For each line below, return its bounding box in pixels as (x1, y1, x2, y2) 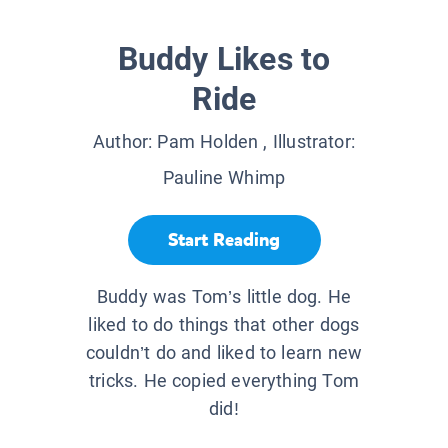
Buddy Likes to (117, 40, 331, 79)
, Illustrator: (258, 131, 355, 153)
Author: (93, 131, 158, 153)
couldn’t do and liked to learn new (85, 342, 363, 364)
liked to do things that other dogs (88, 314, 360, 336)
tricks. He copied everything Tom (89, 370, 359, 392)
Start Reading (168, 227, 280, 252)
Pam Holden (157, 131, 259, 153)
